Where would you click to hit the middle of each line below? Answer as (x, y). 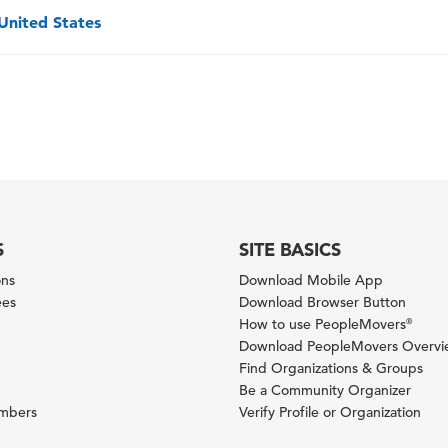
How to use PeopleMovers (322, 323)
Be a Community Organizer (324, 389)
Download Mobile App (310, 279)
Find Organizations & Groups (330, 367)
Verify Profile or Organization (329, 411)
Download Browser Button (322, 301)
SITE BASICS (289, 249)
